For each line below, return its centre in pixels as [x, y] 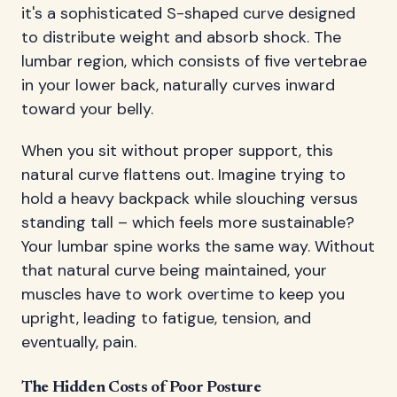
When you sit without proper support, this [177, 150]
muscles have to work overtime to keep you [183, 294]
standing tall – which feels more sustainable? [188, 222]
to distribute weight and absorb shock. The [181, 37]
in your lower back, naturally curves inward [178, 85]
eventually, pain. [79, 342]
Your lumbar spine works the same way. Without [198, 246]
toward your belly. [87, 109]
